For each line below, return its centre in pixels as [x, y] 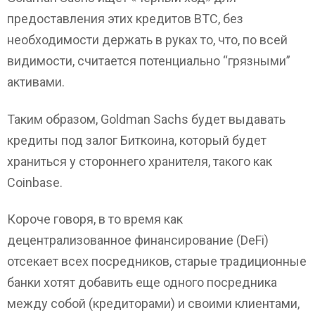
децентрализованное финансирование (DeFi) [138, 240]
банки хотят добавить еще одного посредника [142, 283]
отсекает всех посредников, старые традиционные [157, 262]
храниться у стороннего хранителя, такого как [140, 161]
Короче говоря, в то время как [95, 219]
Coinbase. [35, 182]
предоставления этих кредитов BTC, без [125, 19]
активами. [36, 82]
